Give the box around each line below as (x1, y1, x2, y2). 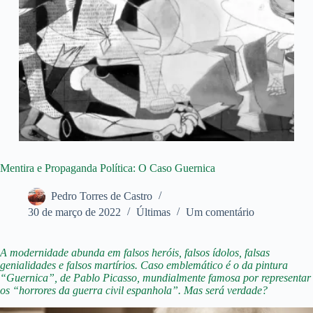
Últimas (136, 206, 170, 219)
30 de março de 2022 (28, 206, 121, 219)
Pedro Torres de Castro (51, 190, 152, 203)
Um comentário (186, 206, 254, 219)
